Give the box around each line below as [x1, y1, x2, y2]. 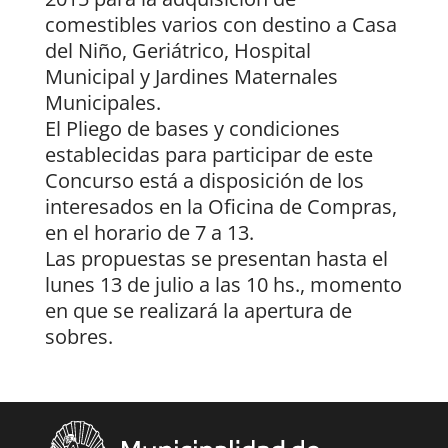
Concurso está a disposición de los [44, 166, 364, 194]
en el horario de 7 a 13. [44, 218, 254, 246]
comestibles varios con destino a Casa [44, 10, 397, 38]
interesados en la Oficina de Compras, [44, 192, 397, 220]
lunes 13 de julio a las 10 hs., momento [44, 270, 402, 298]
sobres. [44, 322, 113, 350]
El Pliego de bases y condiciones [44, 114, 340, 142]
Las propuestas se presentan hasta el [44, 244, 388, 272]
